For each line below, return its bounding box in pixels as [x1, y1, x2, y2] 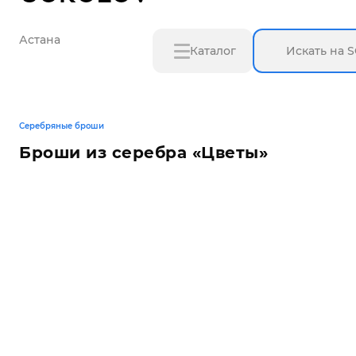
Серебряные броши [19, 121, 104, 131]
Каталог [190, 44, 236, 58]
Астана [19, 33, 60, 47]
